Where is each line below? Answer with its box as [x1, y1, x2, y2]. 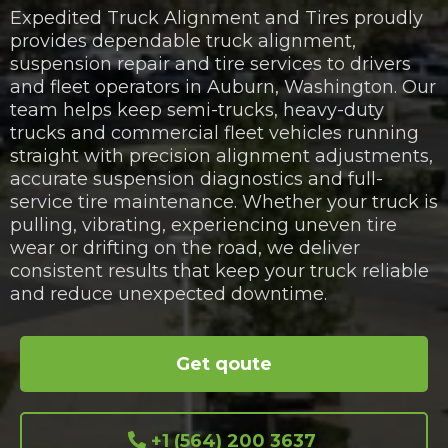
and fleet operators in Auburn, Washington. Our [10, 76, 436, 99]
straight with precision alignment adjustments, [10, 145, 433, 168]
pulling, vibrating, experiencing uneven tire [10, 214, 397, 237]
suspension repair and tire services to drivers [10, 53, 411, 76]
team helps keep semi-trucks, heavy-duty [10, 99, 384, 122]
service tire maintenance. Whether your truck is [10, 191, 438, 214]
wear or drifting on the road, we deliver [10, 237, 360, 260]
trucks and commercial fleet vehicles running [10, 122, 419, 145]
